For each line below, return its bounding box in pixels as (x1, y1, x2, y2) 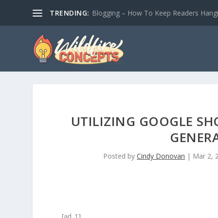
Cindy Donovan (137, 151, 185, 161)
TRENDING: (50, 8, 90, 18)
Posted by (103, 151, 137, 161)
